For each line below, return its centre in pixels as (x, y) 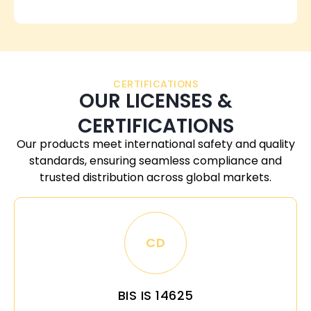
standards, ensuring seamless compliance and (155, 160)
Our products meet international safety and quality (155, 144)
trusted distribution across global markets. (155, 177)
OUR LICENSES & (155, 101)
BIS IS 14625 (155, 295)
